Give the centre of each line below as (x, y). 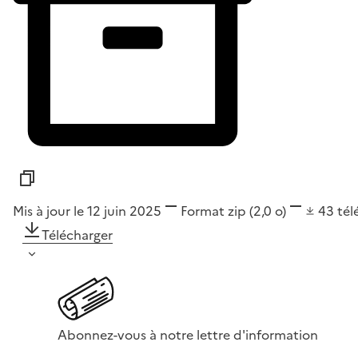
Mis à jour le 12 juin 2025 (87, 211)
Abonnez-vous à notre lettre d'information (188, 335)
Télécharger (77, 235)
